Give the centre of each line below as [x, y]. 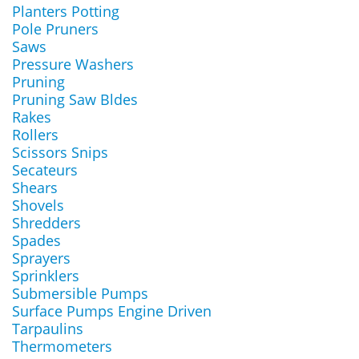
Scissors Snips [60, 152]
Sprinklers [46, 276]
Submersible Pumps [80, 293]
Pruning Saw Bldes [75, 99]
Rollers [35, 135]
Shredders [46, 223]
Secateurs [45, 170]
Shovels [38, 205]
